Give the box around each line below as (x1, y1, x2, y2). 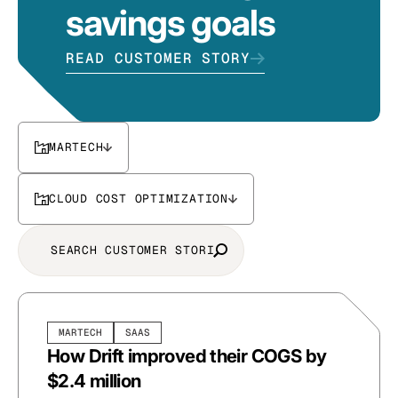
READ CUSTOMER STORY (66, 48, 251, 68)
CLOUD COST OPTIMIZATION (49, 191, 228, 207)
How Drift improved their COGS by (47, 344, 327, 367)
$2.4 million (47, 369, 141, 392)
